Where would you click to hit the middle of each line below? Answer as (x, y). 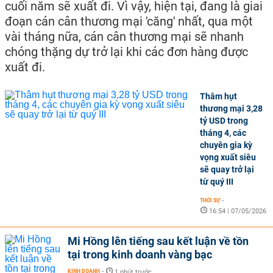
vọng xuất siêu (228, 158)
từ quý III (217, 182)
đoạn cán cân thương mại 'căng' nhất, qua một (129, 22)
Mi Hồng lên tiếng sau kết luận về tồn (158, 241)
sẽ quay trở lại (227, 170)
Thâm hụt (218, 97)
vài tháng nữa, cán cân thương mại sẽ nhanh (124, 37)
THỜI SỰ (210, 200)
